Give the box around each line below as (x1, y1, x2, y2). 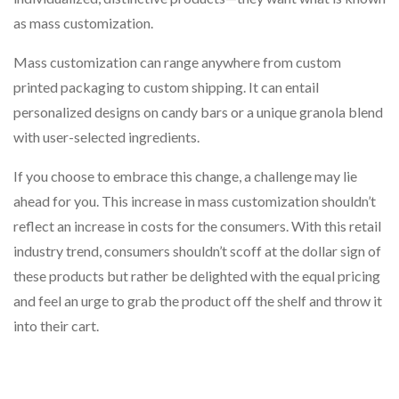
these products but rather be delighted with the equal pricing (13, 267, 380, 284)
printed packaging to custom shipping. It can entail (13, 78, 319, 95)
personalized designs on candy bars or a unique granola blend (13, 103, 383, 120)
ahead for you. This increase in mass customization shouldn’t (13, 192, 376, 209)
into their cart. (13, 317, 99, 334)
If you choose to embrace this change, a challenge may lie (13, 167, 357, 184)
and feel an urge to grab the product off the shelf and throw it (13, 292, 382, 309)
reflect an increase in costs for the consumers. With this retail (13, 217, 381, 234)
